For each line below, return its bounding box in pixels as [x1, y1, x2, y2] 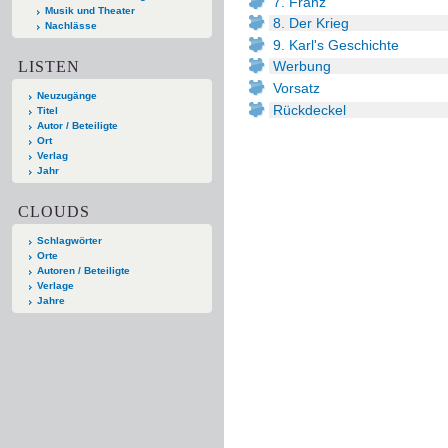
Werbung [273, 58, 331, 75]
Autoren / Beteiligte [37, 264, 130, 276]
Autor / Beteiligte [37, 119, 118, 131]
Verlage [37, 279, 74, 291]
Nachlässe [44, 19, 97, 31]
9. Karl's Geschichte [273, 36, 399, 53]
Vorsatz [273, 80, 320, 97]
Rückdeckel [273, 101, 346, 118]
